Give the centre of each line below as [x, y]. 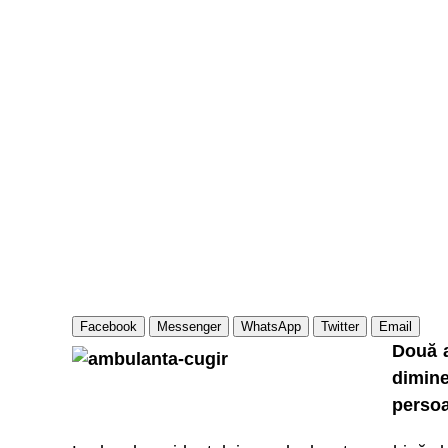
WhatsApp [271, 326]
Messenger [189, 326]
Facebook [108, 326]
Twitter [340, 326]
